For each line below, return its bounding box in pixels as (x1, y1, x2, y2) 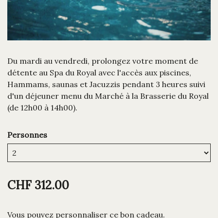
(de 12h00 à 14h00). (7, 103, 77, 113)
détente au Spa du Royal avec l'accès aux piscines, (7, 68, 191, 78)
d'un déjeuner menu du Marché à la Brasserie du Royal (7, 91, 209, 101)
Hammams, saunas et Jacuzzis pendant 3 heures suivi (7, 79, 205, 90)
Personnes (7, 130, 47, 140)
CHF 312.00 (7, 178, 69, 193)
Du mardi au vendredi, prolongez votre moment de (7, 56, 198, 66)
